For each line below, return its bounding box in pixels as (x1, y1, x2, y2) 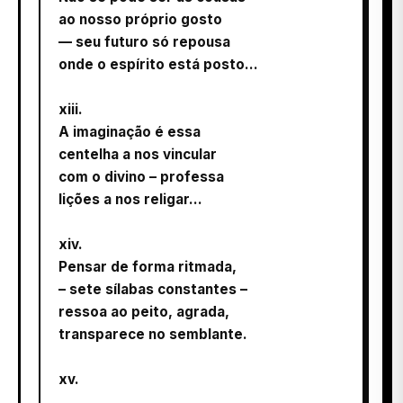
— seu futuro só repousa (58, 32, 230, 50)
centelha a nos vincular (58, 145, 217, 163)
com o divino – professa (58, 167, 224, 185)
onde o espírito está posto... (58, 55, 258, 73)
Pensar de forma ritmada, (58, 257, 237, 275)
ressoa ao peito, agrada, (58, 302, 229, 320)
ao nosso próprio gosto (58, 10, 222, 28)
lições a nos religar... (58, 190, 202, 208)
